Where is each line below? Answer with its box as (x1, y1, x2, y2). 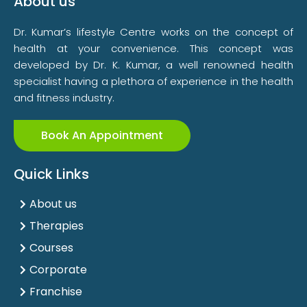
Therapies (29, 218, 84, 234)
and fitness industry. (14, 90, 114, 105)
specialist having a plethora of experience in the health (14, 74, 293, 88)
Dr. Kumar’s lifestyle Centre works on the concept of (14, 25, 293, 39)
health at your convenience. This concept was (14, 41, 293, 56)
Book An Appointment (41, 127, 163, 143)
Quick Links (14, 164, 89, 184)
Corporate (29, 262, 87, 278)
